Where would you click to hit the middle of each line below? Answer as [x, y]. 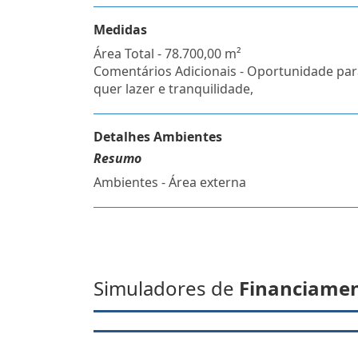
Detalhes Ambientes [158, 137]
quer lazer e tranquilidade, [173, 89]
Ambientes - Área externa [170, 182]
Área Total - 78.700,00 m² [167, 54]
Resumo [117, 158]
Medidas [120, 30]
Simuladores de [166, 288]
